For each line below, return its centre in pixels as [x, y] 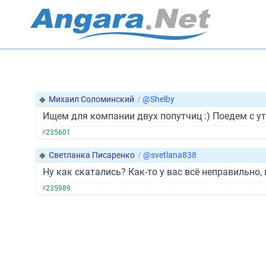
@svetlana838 [170, 155]
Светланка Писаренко [92, 155]
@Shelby [159, 99]
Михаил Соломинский [91, 99]
